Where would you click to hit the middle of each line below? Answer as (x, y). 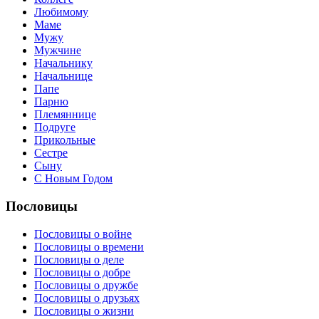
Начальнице (63, 76)
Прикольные (65, 140)
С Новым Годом (73, 179)
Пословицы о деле (79, 259)
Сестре (51, 153)
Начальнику (63, 63)
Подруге (55, 127)
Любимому (61, 12)
